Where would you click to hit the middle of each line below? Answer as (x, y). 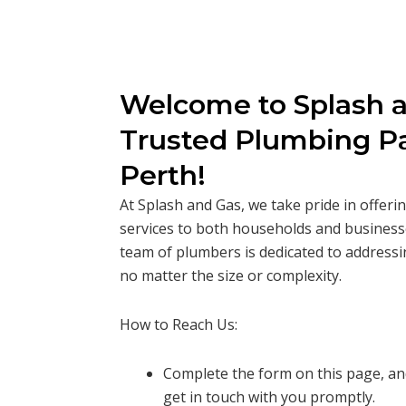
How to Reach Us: (179, 325)
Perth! (163, 176)
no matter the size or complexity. (231, 276)
